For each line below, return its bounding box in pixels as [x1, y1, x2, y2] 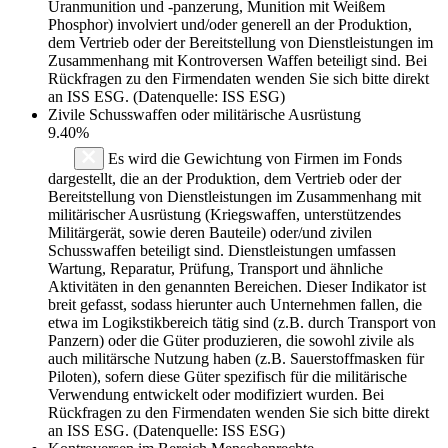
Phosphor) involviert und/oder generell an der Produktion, [48, 15, 412, 33]
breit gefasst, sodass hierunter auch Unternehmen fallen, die [48, 295, 422, 313]
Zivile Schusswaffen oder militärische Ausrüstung [48, 105, 361, 123]
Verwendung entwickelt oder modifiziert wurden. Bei [48, 385, 384, 403]
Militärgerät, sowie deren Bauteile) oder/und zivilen [48, 223, 372, 241]
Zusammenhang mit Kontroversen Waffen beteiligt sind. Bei [48, 51, 427, 69]
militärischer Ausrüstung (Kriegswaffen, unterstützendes [48, 205, 401, 223]
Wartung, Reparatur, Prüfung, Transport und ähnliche [48, 259, 383, 277]
